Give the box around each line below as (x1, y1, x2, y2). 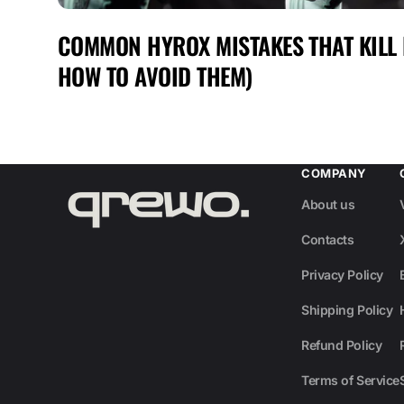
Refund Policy (301, 337, 382, 353)
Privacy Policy (301, 267, 383, 283)
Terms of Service (301, 372, 399, 389)
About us (301, 197, 355, 213)
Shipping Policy (301, 302, 393, 318)
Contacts (301, 232, 354, 248)
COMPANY (301, 166, 367, 181)
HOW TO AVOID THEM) (58, 59, 252, 95)
